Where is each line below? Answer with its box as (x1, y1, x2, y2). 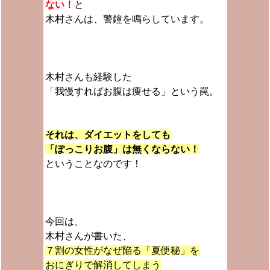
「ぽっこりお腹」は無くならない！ (45, 144, 199, 154)
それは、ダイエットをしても (45, 130, 171, 140)
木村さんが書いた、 (45, 231, 132, 241)
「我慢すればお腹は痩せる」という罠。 (45, 86, 219, 96)
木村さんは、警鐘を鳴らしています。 (45, 14, 209, 24)
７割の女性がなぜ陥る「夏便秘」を (45, 245, 199, 256)
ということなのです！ (45, 159, 142, 169)
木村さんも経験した (45, 72, 132, 82)
